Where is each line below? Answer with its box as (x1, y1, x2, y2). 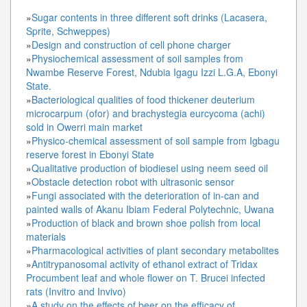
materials (26, 229, 66, 243)
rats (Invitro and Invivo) (26, 284, 126, 298)
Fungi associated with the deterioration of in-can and (32, 188, 259, 202)
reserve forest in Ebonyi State (26, 147, 154, 161)
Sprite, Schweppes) (26, 23, 110, 38)
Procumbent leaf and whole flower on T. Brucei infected (26, 270, 265, 284)
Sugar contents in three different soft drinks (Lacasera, (32, 10, 267, 24)
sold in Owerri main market (26, 119, 143, 134)
